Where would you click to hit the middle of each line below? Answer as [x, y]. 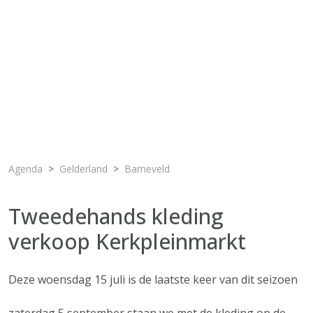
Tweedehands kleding [116, 216]
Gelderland [83, 169]
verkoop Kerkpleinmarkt [127, 241]
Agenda [26, 169]
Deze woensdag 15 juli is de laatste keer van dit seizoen [153, 279]
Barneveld [147, 169]
